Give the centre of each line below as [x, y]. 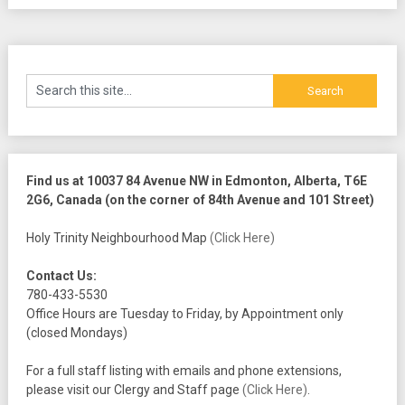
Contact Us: [61, 276]
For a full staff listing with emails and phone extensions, [184, 371]
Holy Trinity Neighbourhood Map [118, 238]
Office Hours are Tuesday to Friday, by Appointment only [184, 314]
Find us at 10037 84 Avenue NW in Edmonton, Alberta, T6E [196, 181]
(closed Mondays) [76, 333]
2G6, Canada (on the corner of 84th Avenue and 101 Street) [200, 200]
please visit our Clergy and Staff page [134, 390]
